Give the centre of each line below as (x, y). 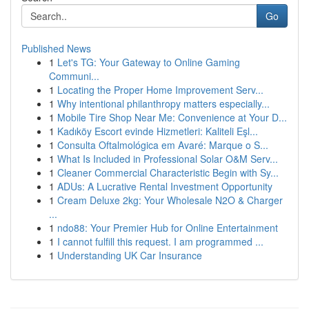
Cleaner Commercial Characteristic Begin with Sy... (168, 172)
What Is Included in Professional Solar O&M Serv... (168, 159)
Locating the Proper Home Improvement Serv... (160, 90)
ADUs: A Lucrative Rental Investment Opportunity (165, 186)
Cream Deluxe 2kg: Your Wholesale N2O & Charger (170, 200)
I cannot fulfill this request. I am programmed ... (160, 241)
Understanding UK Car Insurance (130, 255)
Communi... (74, 76)
